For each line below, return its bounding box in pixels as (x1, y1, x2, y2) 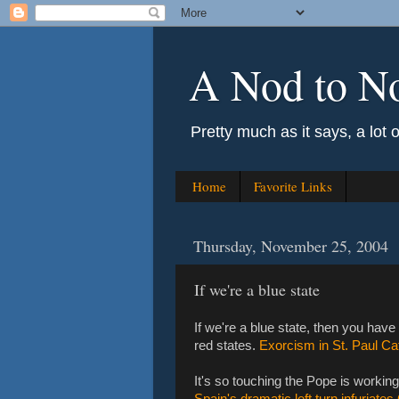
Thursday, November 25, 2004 (193, 235, 388, 257)
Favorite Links (253, 177, 332, 196)
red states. (194, 338, 259, 353)
